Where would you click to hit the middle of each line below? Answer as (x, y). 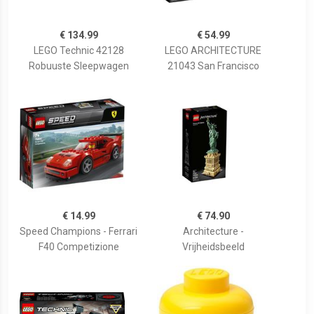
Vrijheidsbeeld (213, 247)
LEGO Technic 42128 (78, 51)
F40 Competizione (78, 247)
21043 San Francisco (213, 66)
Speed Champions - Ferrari (78, 232)
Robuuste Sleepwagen (78, 66)
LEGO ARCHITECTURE (213, 51)
